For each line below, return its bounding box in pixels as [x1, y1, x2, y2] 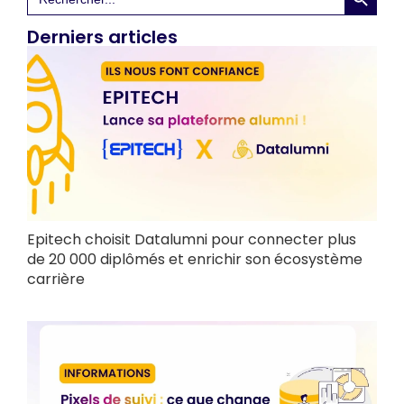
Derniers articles [27, 24, 178, 50]
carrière [27, 269, 85, 290]
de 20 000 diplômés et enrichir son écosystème [27, 249, 363, 271]
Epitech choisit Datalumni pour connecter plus [27, 229, 356, 251]
